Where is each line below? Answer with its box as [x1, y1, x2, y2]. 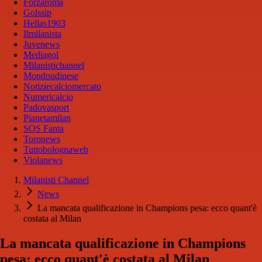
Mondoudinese [23, 71, 78, 81]
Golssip [23, 8, 51, 18]
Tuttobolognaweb [23, 144, 88, 155]
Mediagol [23, 50, 58, 60]
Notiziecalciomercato [23, 81, 101, 92]
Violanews [23, 155, 63, 166]
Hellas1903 [23, 18, 65, 29]
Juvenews [23, 39, 60, 50]
